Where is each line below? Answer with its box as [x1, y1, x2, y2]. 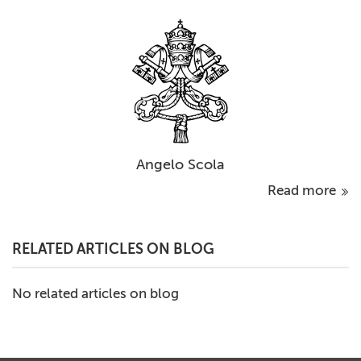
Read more [268, 182, 339, 199]
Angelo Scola [136, 156, 225, 174]
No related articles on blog [12, 285, 179, 302]
